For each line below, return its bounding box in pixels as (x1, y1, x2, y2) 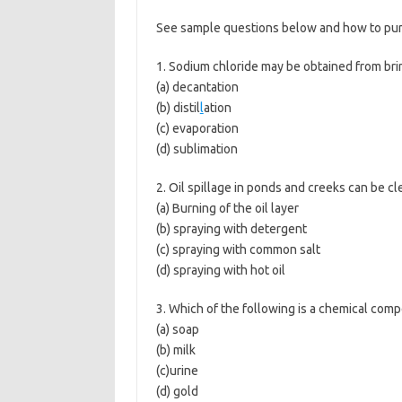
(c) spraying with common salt (155, 242, 320, 257)
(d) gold (155, 384, 198, 398)
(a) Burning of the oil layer (155, 201, 299, 215)
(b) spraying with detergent (155, 222, 307, 236)
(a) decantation (155, 80, 239, 94)
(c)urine (155, 363, 198, 378)
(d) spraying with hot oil (155, 263, 285, 277)
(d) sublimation (155, 142, 238, 156)
